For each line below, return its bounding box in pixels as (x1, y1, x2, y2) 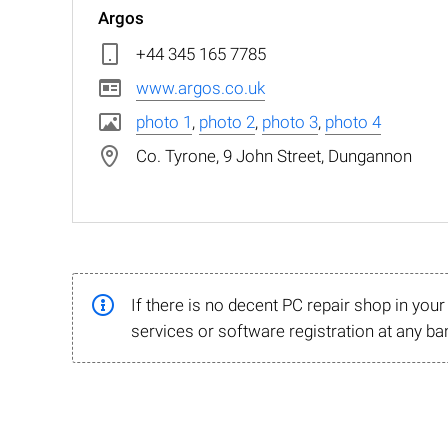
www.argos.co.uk (136, 78, 265, 98)
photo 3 (262, 112, 318, 132)
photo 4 (325, 112, 381, 132)
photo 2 (199, 112, 255, 132)
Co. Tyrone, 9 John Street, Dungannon (136, 146, 412, 166)
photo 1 (136, 112, 192, 132)
